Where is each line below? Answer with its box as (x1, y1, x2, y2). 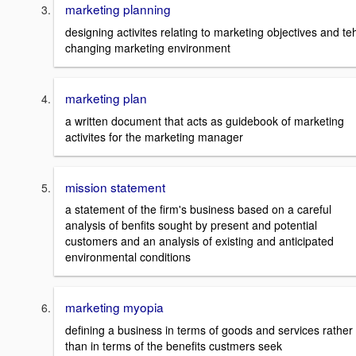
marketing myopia (65, 298, 164, 316)
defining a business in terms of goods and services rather (65, 322, 353, 339)
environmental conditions (65, 249, 191, 265)
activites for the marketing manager (65, 128, 243, 145)
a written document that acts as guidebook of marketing (65, 112, 344, 129)
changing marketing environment (65, 40, 230, 56)
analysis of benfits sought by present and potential (65, 217, 317, 234)
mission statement (65, 177, 165, 195)
